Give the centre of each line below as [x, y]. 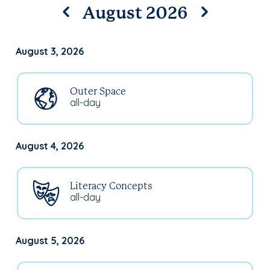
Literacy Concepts [111, 186]
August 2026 [135, 14]
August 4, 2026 [50, 146]
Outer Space [98, 92]
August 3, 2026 [50, 51]
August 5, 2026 [50, 240]
